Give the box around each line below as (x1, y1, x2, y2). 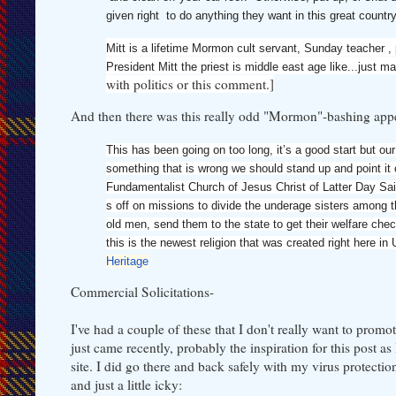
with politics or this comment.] (106, 74, 274, 93)
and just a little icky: (71, 375, 182, 393)
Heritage (106, 254, 148, 268)
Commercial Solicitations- (71, 282, 214, 301)
